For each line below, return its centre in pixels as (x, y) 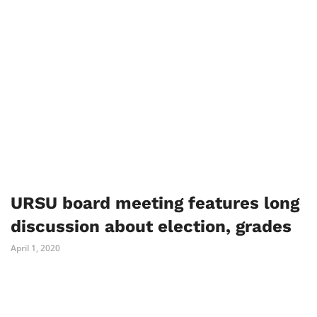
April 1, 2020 (35, 248)
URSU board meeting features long (155, 203)
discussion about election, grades (151, 226)
